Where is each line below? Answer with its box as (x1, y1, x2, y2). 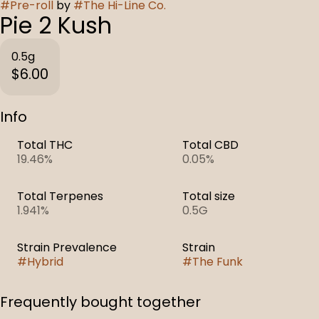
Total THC (17, 137, 73, 153)
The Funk (192, 253, 243, 270)
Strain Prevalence (17, 239, 117, 256)
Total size (182, 188, 235, 204)
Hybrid (27, 253, 63, 270)
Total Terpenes (17, 188, 103, 204)
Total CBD (182, 137, 239, 153)
